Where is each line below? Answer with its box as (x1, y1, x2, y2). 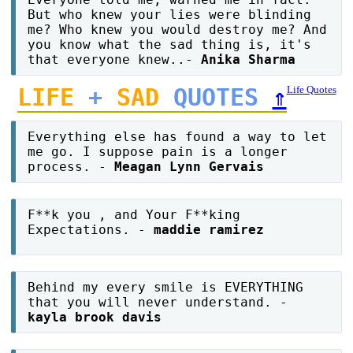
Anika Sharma (201, 52, 296, 68)
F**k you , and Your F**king (28, 207, 241, 223)
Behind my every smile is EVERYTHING (28, 280, 304, 295)
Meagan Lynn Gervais (114, 159, 265, 175)
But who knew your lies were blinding (28, 7, 312, 23)
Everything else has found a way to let (28, 129, 328, 145)
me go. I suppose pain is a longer (28, 144, 288, 160)
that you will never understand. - (28, 295, 288, 310)
